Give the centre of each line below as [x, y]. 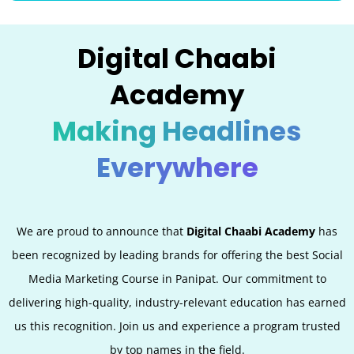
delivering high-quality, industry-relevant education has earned [177, 303]
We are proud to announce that [102, 232]
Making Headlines [177, 132]
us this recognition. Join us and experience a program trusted [177, 326]
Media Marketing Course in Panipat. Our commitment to [177, 279]
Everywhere [177, 168]
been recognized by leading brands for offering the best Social [177, 255]
